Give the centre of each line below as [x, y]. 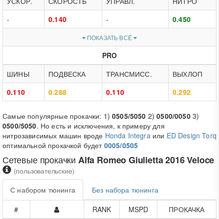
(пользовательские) [44, 171]
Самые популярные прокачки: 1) [57, 116]
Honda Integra [128, 135]
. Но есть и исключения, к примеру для [100, 126]
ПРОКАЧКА [187, 209]
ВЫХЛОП [188, 74]
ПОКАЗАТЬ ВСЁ [109, 37]
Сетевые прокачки [40, 159]
